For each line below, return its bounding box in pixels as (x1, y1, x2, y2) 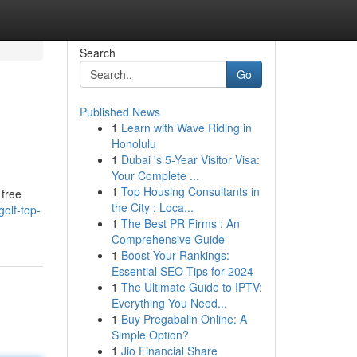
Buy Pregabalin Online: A (120, 311, 247, 327)
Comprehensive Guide (111, 231, 225, 247)
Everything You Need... (111, 295, 227, 311)
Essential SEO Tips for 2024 (111, 263, 253, 279)
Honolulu (111, 135, 156, 151)
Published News (79, 104, 160, 120)
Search (79, 45, 116, 61)
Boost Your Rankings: (120, 247, 229, 263)
